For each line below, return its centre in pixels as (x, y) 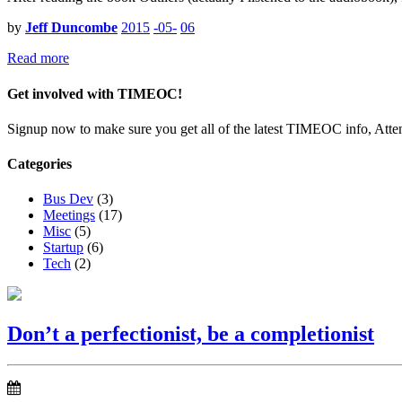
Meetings (69, 215)
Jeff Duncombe (71, 28)
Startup (63, 248)
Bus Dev (68, 199)
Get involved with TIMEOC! (95, 93)
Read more (38, 58)
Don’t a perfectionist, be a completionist (191, 334)
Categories (39, 164)
